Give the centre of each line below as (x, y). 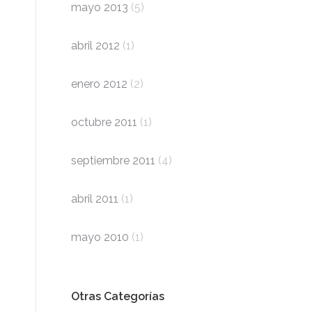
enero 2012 (99, 84)
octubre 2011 (104, 122)
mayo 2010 (100, 237)
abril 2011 (95, 199)
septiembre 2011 (113, 161)
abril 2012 (95, 46)
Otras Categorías (118, 296)
